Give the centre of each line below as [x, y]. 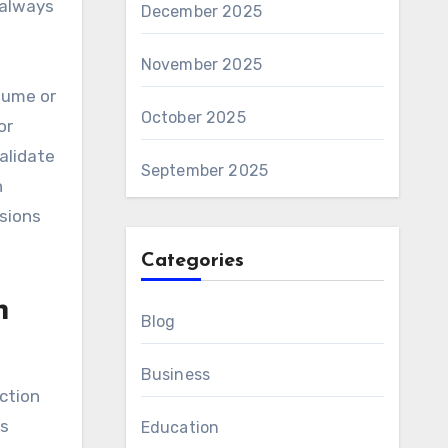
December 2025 [201, 11]
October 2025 [193, 117]
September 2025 [204, 170]
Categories [192, 261]
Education [180, 427]
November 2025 [201, 64]
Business [175, 374]
